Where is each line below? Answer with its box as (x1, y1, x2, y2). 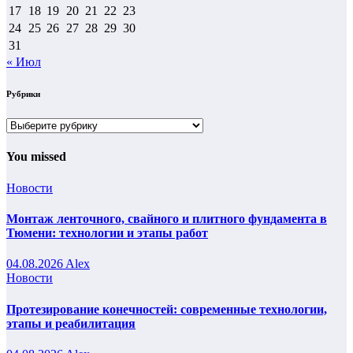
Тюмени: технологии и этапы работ (6, 225, 208, 240)
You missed (6, 150, 66, 164)
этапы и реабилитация (6, 316, 136, 330)
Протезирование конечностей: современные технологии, (6, 302, 327, 316)
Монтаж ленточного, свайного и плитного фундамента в (6, 211, 327, 225)
